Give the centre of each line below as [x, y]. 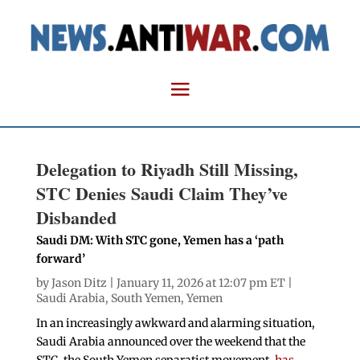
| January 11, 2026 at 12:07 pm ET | [199, 283]
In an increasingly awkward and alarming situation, [175, 323]
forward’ [60, 259]
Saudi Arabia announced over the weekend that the [170, 342]
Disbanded [76, 218]
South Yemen [145, 299]
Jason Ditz [79, 283]
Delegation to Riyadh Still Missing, [167, 170]
